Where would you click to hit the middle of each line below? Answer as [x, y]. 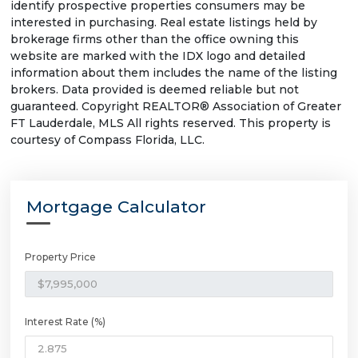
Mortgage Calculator [116, 206]
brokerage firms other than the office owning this [155, 39]
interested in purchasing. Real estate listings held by [164, 22]
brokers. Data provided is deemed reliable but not [155, 89]
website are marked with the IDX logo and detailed [158, 56]
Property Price [60, 257]
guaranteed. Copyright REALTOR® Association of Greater [176, 106]
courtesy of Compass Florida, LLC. [107, 139]
